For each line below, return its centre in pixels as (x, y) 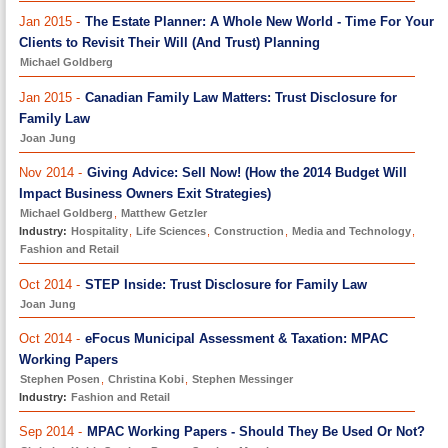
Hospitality (100, 231)
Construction (249, 231)
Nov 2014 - (53, 173)
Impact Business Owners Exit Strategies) (145, 194)
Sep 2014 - (53, 432)
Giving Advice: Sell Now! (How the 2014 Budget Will (247, 173)
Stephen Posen (60, 379)
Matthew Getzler (164, 213)
